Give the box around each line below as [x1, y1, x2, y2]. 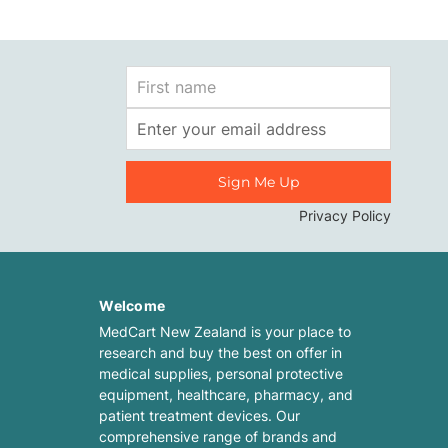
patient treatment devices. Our [99, 407, 301, 425]
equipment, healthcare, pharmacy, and [99, 386, 354, 404]
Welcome [99, 297, 165, 315]
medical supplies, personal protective [99, 365, 344, 383]
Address [126, 131, 180, 149]
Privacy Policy [299, 207, 391, 225]
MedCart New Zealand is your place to [99, 323, 352, 341]
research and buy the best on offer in [99, 344, 343, 362]
